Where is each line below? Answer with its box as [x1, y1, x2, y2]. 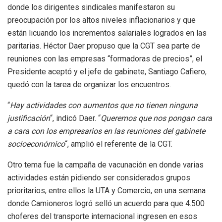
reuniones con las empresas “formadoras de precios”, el [7, 54, 202, 64]
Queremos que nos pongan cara [101, 113, 212, 123]
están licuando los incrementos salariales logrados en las [7, 28, 207, 38]
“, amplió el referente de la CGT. [65, 139, 172, 149]
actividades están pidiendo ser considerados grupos [7, 173, 190, 183]
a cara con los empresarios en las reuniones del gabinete [7, 126, 205, 136]
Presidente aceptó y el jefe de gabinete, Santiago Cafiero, [7, 67, 207, 77]
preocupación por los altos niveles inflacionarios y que [7, 15, 196, 25]
